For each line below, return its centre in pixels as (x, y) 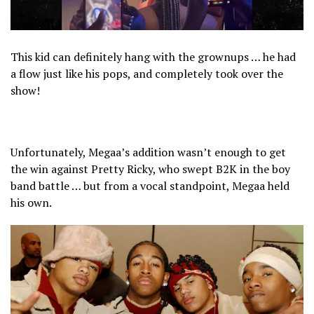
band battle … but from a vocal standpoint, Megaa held (150, 186)
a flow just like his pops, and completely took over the (147, 74)
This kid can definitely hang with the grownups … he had (153, 57)
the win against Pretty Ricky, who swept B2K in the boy (150, 169)
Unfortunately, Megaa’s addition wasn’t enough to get (148, 152)
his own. (31, 203)
